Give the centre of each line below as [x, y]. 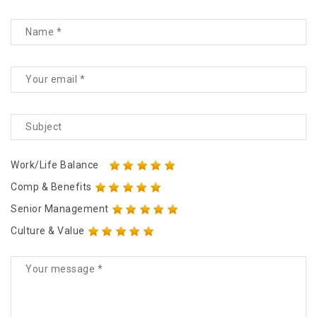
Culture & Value [48, 230]
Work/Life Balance [55, 165]
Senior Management [60, 208]
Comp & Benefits [51, 186]
